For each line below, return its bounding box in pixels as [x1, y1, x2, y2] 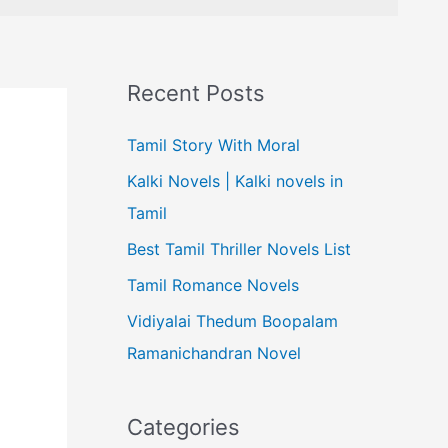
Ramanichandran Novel [127, 343, 301, 363]
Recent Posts [127, 80, 265, 106]
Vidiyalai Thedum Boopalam [127, 311, 338, 331]
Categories [127, 413, 240, 440]
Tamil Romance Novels [127, 275, 299, 295]
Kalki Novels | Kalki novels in [127, 171, 343, 191]
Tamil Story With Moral [127, 135, 300, 155]
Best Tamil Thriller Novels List [127, 239, 351, 259]
